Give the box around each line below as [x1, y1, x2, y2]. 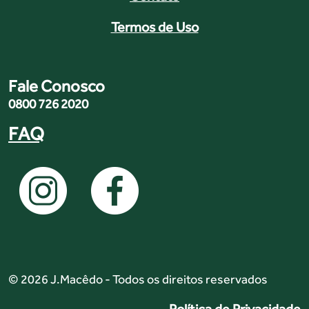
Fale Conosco [8, 77, 105, 96]
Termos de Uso [110, 19, 199, 35]
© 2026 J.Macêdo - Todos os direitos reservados [8, 272, 268, 287]
